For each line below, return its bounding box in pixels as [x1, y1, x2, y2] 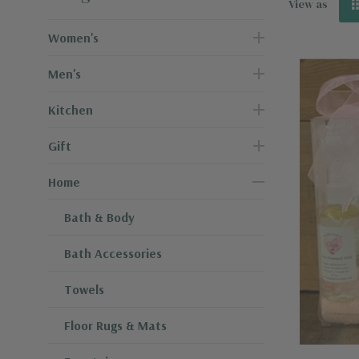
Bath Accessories [64, 245, 162, 261]
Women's [48, 30, 99, 46]
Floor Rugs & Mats [64, 317, 167, 333]
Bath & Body [64, 209, 135, 225]
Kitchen [48, 102, 93, 118]
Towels [64, 281, 104, 297]
